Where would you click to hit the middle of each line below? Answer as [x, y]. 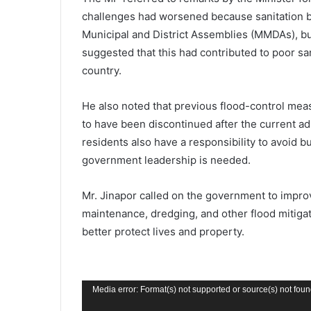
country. [102, 70]
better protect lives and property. [163, 231]
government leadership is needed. [166, 160]
